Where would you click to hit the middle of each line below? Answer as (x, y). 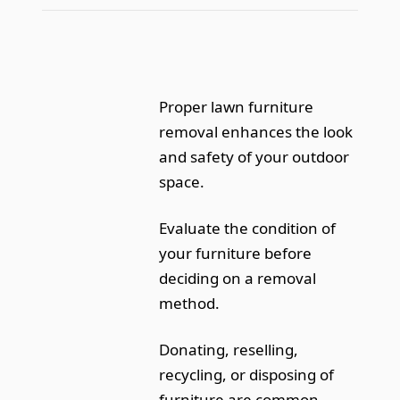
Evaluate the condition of (248, 228)
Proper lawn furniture (237, 106)
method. (190, 303)
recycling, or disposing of (247, 374)
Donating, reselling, (229, 349)
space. (182, 181)
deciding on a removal (238, 278)
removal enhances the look (256, 131)
